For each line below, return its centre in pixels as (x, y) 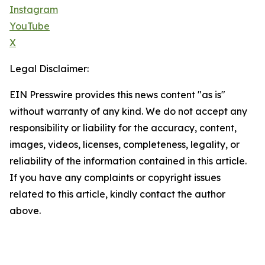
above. (25, 211)
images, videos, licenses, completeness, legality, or (125, 145)
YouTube (30, 26)
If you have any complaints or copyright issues (115, 178)
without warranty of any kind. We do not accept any (128, 112)
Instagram (34, 10)
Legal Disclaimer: (49, 69)
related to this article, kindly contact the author (117, 194)
